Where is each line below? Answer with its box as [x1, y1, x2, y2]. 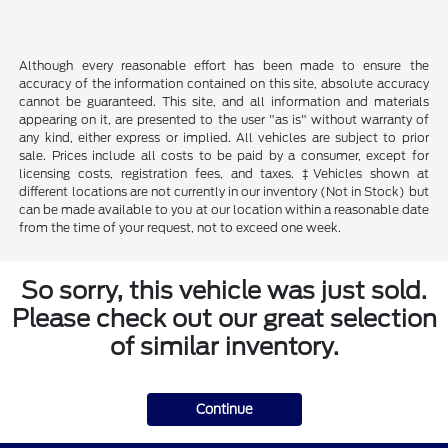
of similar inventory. [109, 332, 339, 362]
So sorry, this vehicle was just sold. [21, 276, 427, 306]
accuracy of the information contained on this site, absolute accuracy [19, 76, 429, 92]
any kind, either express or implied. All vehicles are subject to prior [19, 130, 429, 146]
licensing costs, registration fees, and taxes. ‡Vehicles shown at [19, 166, 429, 182]
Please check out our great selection [11, 304, 437, 334]
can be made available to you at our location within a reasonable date [19, 202, 429, 218]
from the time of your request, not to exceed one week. [19, 220, 342, 236]
